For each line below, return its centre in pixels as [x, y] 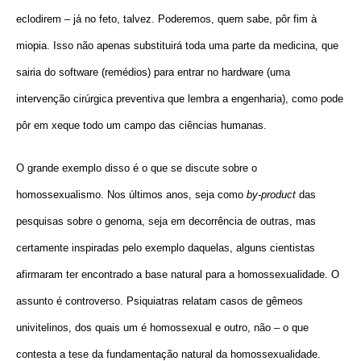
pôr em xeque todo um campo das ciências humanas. [141, 125]
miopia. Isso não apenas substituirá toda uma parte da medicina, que [177, 45]
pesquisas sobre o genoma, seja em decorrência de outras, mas [166, 221]
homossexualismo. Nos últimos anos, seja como [131, 194]
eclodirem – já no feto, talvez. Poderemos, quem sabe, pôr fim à [166, 19]
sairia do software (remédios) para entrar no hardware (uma [153, 72]
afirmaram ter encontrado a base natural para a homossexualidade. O [178, 274]
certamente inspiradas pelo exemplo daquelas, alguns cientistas [166, 247]
